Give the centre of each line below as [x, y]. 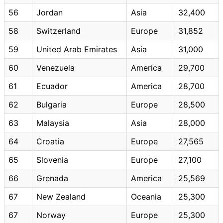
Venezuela [56, 67]
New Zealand [61, 196]
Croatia [50, 141]
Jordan [50, 12]
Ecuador [52, 86]
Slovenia [52, 160]
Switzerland [58, 31]
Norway [51, 215]
